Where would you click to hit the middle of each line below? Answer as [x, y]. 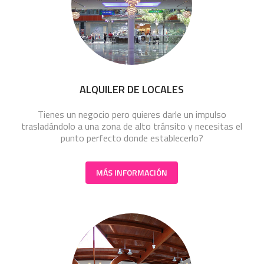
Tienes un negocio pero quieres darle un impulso [132, 114]
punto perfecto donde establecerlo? [132, 138]
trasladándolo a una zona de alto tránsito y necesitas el [132, 126]
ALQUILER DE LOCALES [132, 89]
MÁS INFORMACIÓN [132, 172]
